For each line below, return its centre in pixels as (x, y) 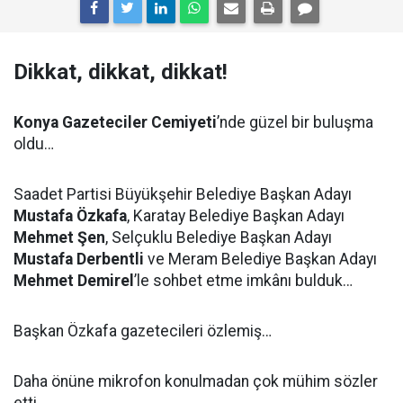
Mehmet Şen (59, 237)
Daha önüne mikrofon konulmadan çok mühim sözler (196, 381)
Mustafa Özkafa (70, 216)
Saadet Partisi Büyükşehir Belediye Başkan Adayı (183, 194)
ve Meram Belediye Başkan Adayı (260, 259)
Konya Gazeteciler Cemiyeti (115, 122)
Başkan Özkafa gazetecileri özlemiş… (143, 331)
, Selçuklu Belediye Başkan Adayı (219, 237)
